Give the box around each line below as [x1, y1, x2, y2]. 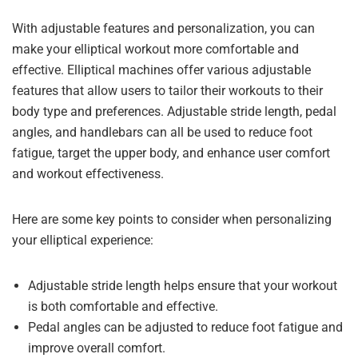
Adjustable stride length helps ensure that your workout [28, 278, 337, 293]
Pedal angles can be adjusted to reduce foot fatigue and [28, 320, 343, 335]
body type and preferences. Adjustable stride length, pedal [12, 104, 336, 119]
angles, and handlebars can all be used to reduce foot [12, 125, 312, 140]
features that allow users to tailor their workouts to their [12, 83, 323, 98]
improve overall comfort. [28, 340, 165, 356]
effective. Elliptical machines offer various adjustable [12, 62, 311, 78]
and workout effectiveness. [12, 166, 164, 181]
